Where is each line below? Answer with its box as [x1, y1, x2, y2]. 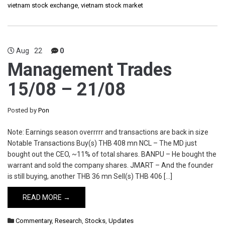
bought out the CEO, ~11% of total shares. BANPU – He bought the [8, 150, 216, 158]
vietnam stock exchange [8, 2, 78, 9]
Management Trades [8, 59, 172, 80]
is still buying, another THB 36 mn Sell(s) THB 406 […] [8, 172, 172, 180]
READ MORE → [23, 193, 70, 201]
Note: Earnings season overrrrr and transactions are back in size [8, 128, 208, 136]
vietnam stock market [81, 2, 143, 9]
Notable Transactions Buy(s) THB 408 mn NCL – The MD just [8, 139, 197, 147]
